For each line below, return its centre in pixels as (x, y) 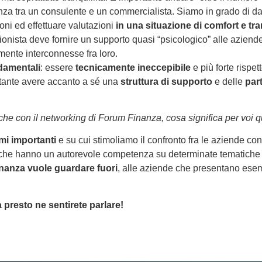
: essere (58, 67)
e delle (229, 81)
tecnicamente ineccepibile (133, 67)
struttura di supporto (166, 81)
